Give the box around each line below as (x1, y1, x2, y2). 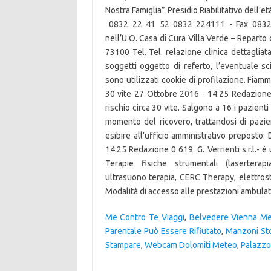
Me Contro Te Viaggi (105, 212, 184, 222)
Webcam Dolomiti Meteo (144, 240, 237, 250)
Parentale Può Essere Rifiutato (105, 226, 222, 236)
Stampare (105, 240, 141, 250)
